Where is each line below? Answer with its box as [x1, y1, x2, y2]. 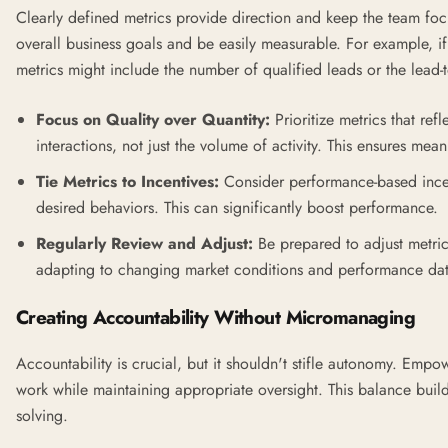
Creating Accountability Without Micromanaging [16, 302, 416, 331]
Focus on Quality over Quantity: [36, 107, 270, 131]
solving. [16, 403, 68, 427]
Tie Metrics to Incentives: [36, 169, 219, 193]
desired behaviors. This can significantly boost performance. [36, 195, 438, 219]
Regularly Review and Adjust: [36, 231, 253, 255]
